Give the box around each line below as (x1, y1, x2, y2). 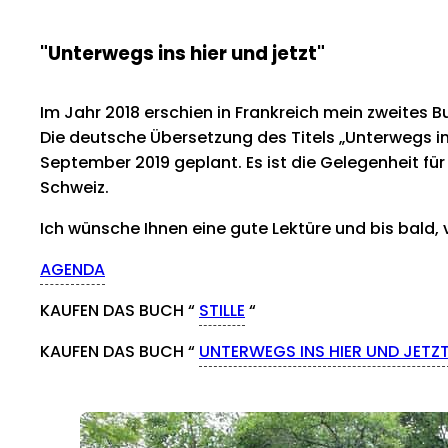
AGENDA (40, 258, 105, 282)
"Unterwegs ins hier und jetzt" (40, 40, 325, 68)
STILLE (199, 299, 245, 323)
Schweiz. (40, 176, 109, 200)
